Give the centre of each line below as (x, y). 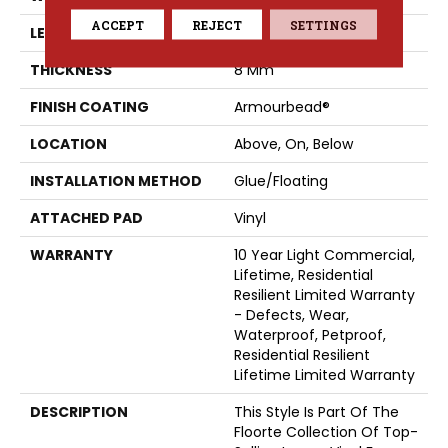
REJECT (216, 24)
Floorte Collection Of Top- (326, 432)
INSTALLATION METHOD (116, 181)
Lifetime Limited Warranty (324, 375)
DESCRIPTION (79, 412)
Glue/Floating (281, 181)
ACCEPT (117, 24)
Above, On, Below (293, 144)
